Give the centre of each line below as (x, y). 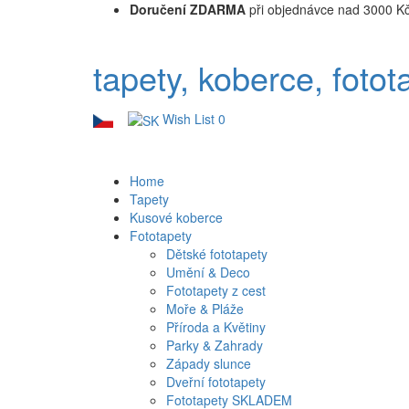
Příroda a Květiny (216, 327)
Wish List (189, 119)
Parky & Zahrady (215, 346)
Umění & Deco (208, 273)
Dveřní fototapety (216, 382)
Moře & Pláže (205, 309)
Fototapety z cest (216, 291)
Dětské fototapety (217, 254)
